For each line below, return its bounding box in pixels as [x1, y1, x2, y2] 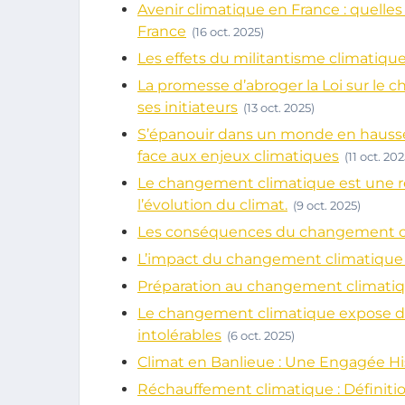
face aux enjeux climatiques [137, 147, 339, 165]
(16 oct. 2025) [192, 24, 264, 39]
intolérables [137, 326, 221, 344]
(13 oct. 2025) [243, 100, 315, 115]
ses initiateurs [137, 99, 238, 116]
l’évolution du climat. [137, 196, 287, 213]
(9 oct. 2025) [293, 198, 361, 212]
